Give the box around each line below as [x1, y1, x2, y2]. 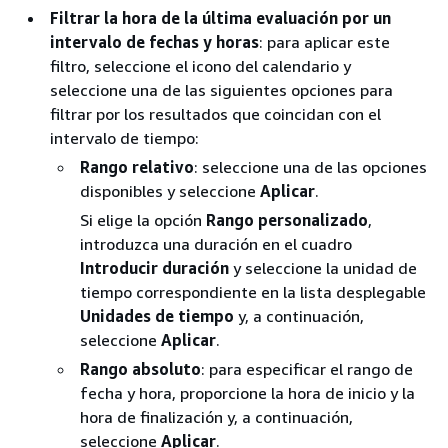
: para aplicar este [259, 32, 390, 52]
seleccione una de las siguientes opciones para [50, 80, 393, 100]
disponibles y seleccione [80, 181, 260, 201]
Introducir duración [80, 258, 229, 278]
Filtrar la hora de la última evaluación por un [50, 8, 391, 28]
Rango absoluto [80, 359, 201, 379]
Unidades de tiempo [80, 306, 234, 326]
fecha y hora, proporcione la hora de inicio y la [80, 383, 415, 403]
